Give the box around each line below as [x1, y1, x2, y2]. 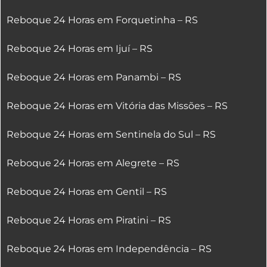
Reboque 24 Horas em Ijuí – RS [7, 43, 153, 55]
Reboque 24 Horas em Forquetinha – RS [7, 14, 198, 26]
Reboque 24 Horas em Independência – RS [7, 243, 212, 255]
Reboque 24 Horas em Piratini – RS [7, 215, 171, 226]
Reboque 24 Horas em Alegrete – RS [7, 157, 179, 169]
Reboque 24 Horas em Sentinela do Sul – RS [7, 129, 216, 141]
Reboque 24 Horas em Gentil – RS [7, 186, 167, 198]
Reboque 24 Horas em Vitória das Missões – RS [7, 100, 228, 112]
